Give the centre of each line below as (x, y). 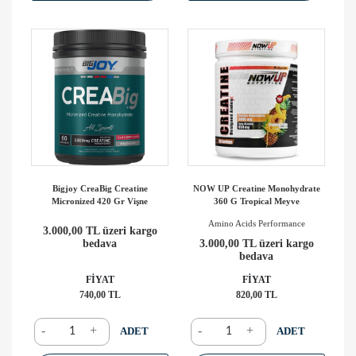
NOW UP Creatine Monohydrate (256, 188)
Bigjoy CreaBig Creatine (100, 188)
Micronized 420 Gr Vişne (100, 201)
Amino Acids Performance (256, 223)
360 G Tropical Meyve (256, 201)
